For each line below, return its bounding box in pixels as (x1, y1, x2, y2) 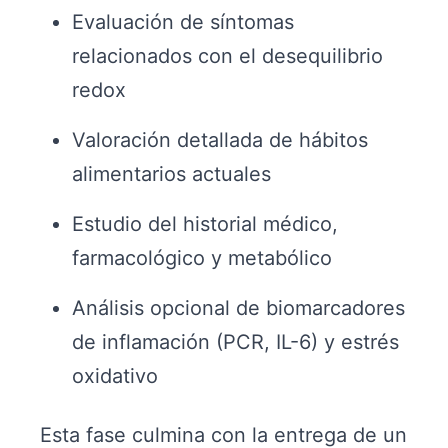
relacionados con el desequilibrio (72, 44, 383, 68)
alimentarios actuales (72, 162, 271, 186)
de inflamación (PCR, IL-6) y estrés (72, 330, 399, 354)
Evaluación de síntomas (72, 10, 294, 34)
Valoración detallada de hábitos (72, 128, 368, 152)
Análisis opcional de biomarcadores (72, 296, 405, 320)
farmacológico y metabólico (72, 246, 332, 270)
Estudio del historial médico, (72, 212, 338, 236)
